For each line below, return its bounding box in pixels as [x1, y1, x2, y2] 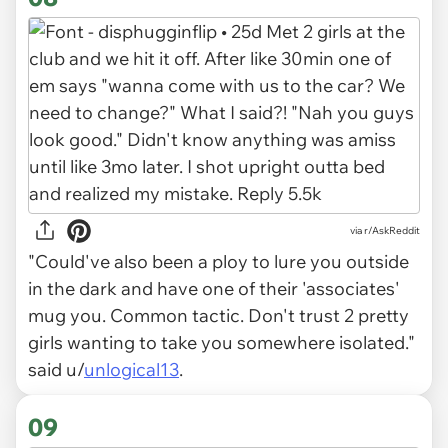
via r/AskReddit [350, 224, 420, 238]
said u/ [28, 357, 84, 381]
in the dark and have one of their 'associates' [28, 276, 400, 300]
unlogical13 [84, 357, 179, 381]
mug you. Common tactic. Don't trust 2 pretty [28, 303, 409, 327]
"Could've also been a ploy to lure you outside [28, 249, 409, 273]
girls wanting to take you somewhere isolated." [28, 330, 415, 354]
